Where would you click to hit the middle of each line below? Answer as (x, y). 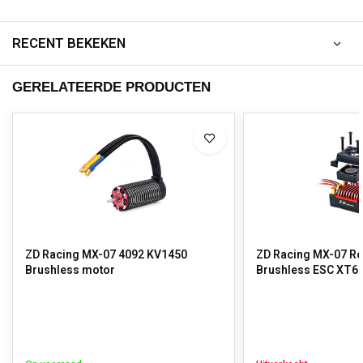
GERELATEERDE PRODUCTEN (111, 87)
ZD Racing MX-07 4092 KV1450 (106, 255)
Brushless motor (70, 270)
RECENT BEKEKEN (69, 43)
